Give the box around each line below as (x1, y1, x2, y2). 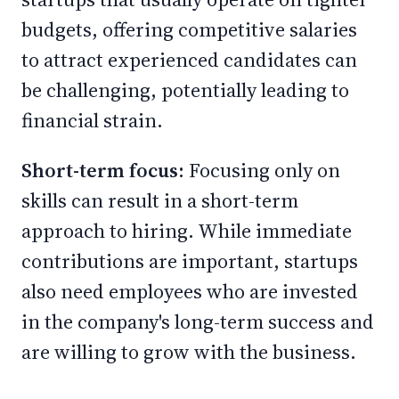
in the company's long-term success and (21, 308, 374, 335)
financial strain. (21, 107, 167, 134)
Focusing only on (189, 157, 340, 183)
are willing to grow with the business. (21, 338, 361, 365)
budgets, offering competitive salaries (21, 16, 357, 43)
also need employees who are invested (21, 278, 358, 305)
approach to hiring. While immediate (21, 217, 352, 244)
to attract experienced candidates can (21, 46, 357, 73)
